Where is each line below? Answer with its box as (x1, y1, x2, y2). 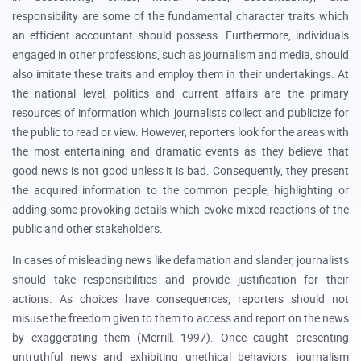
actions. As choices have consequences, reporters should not (12, 293, 349, 306)
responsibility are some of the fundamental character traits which (12, 10, 349, 23)
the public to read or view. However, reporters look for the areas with (12, 126, 349, 139)
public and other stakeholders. (12, 222, 163, 236)
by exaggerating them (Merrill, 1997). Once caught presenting (12, 331, 349, 345)
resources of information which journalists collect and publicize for (12, 106, 349, 120)
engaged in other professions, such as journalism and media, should (12, 48, 349, 62)
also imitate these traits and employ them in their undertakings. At (12, 68, 349, 81)
